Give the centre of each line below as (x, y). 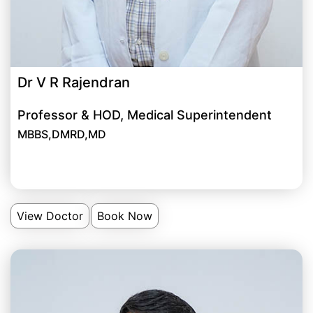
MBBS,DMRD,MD (62, 134)
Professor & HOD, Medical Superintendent (145, 115)
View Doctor (50, 216)
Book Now (125, 216)
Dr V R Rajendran (74, 83)
